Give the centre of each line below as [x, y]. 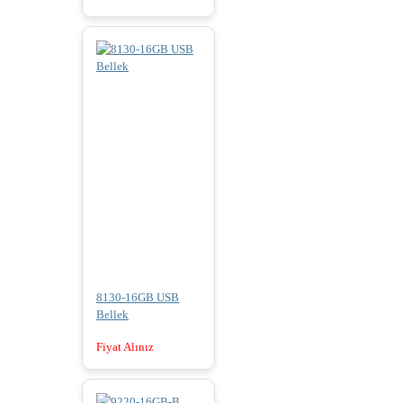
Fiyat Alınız [125, 347]
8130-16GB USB [138, 297]
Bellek [112, 314]
